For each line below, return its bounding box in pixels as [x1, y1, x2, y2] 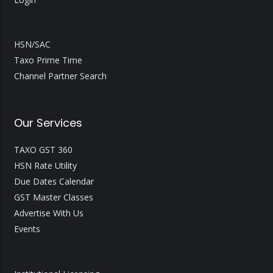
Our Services [13, 115, 82, 130]
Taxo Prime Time [13, 54, 82, 66]
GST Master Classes [13, 191, 93, 204]
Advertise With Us [13, 207, 83, 219]
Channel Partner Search [13, 70, 107, 82]
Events [13, 223, 40, 235]
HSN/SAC [13, 38, 51, 51]
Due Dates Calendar [13, 175, 94, 188]
